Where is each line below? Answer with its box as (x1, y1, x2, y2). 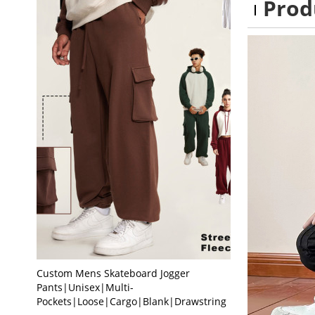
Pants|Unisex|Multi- (36, 280, 134, 294)
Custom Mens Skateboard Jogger (36, 266, 190, 280)
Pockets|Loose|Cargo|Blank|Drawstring (36, 294, 226, 308)
